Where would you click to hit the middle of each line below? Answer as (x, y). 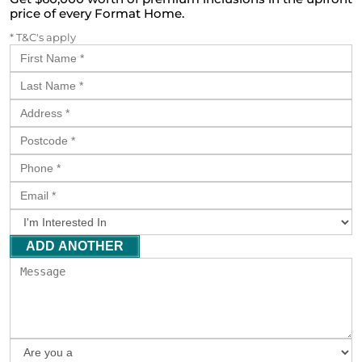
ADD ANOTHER (75, 246)
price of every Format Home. (97, 13)
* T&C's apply (43, 37)
